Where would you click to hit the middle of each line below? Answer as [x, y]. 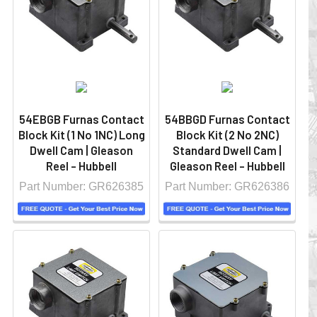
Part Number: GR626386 [227, 187]
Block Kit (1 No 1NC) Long [81, 135]
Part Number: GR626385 [81, 187]
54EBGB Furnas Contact [81, 120]
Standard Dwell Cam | [227, 151]
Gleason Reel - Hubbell [227, 166]
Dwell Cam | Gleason [81, 151]
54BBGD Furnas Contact [227, 120]
